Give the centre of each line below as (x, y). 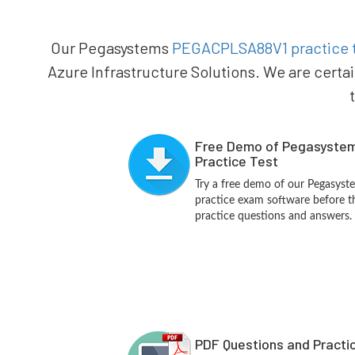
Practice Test (237, 161)
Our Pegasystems (111, 48)
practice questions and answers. (274, 216)
